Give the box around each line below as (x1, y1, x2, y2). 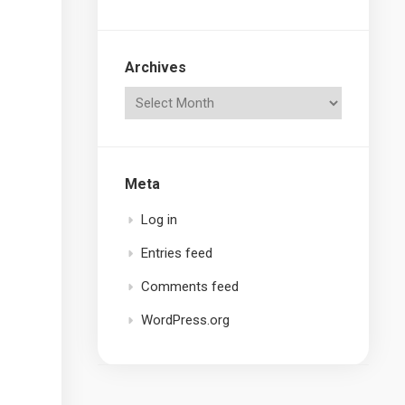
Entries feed (141, 245, 212, 261)
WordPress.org (141, 312, 230, 328)
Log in (141, 212, 177, 228)
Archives (125, 59, 186, 76)
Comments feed (141, 278, 239, 295)
